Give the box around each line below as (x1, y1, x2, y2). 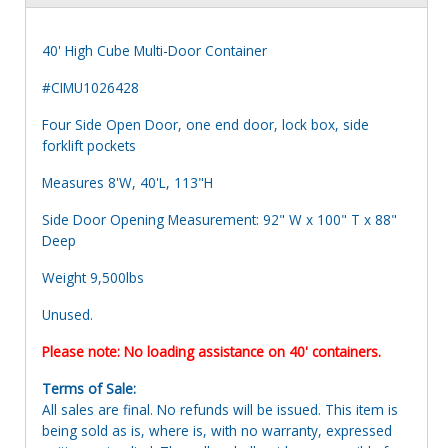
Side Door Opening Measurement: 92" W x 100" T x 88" (42, 209, 397, 229)
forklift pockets (42, 135, 136, 155)
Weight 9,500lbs (42, 267, 144, 287)
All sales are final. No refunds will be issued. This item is (42, 399, 398, 419)
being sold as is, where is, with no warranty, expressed (42, 420, 392, 440)
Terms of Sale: (42, 378, 136, 398)
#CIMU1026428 (42, 77, 139, 97)
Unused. (42, 304, 93, 324)
